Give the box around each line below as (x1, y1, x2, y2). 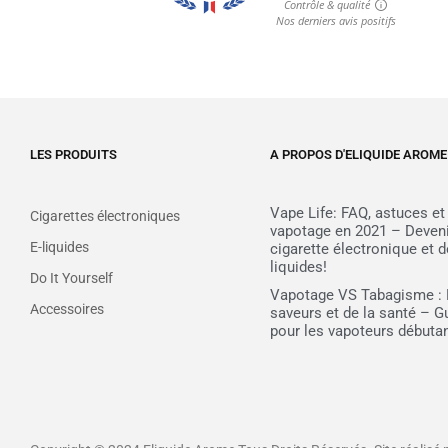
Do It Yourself (30, 269, 113, 286)
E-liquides (30, 238, 89, 255)
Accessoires (30, 300, 104, 317)
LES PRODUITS (30, 146, 117, 162)
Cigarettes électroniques (30, 207, 180, 224)
